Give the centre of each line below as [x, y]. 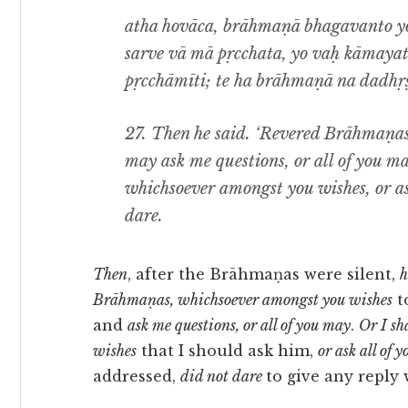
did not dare [223, 376]
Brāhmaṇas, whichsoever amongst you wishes [243, 300]
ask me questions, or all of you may [239, 325]
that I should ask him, [227, 351]
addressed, [137, 376]
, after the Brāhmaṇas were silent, [264, 274]
